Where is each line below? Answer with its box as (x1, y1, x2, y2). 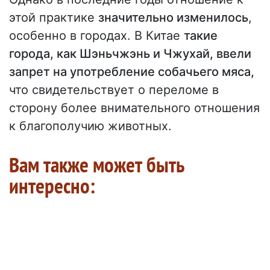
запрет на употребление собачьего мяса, (9, 64, 254, 80)
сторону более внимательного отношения (9, 101, 260, 116)
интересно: (9, 172, 95, 200)
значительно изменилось (98, 10, 248, 25)
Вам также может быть (9, 151, 184, 179)
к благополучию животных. (9, 119, 172, 134)
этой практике (9, 10, 98, 25)
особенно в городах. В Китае (9, 28, 184, 43)
